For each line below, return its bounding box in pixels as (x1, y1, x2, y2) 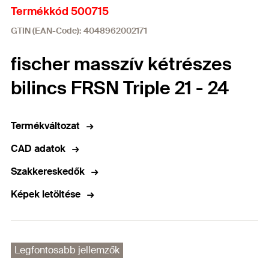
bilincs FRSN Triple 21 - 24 (11, 76, 229, 100)
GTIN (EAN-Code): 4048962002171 (11, 25, 147, 36)
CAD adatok (11, 142, 65, 155)
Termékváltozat (11, 119, 80, 132)
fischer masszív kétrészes (11, 52, 232, 76)
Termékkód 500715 (11, 4, 109, 19)
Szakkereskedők (11, 165, 85, 178)
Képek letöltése (11, 188, 80, 201)
